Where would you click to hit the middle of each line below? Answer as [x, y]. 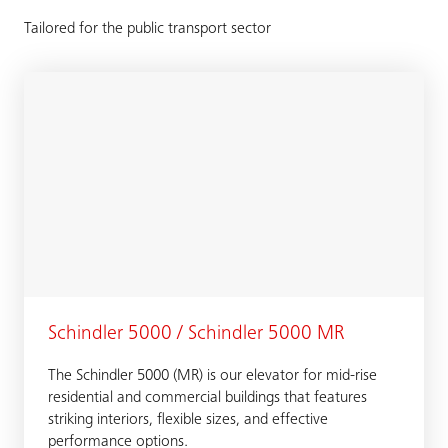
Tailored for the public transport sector [147, 29]
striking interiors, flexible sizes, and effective [188, 420]
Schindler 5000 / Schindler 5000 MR [196, 335]
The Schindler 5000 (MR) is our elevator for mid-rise [212, 376]
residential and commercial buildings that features [207, 398]
